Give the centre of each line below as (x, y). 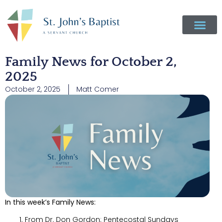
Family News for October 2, (91, 62)
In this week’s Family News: (50, 202)
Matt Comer (98, 89)
